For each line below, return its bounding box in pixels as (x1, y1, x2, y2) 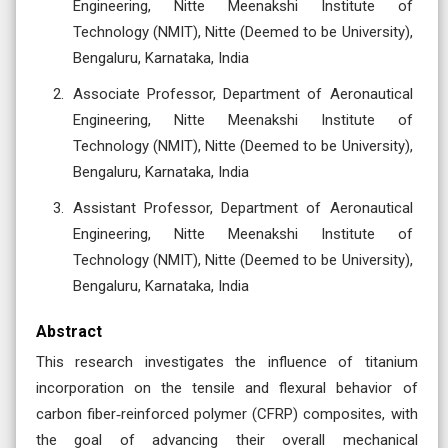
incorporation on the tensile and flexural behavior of (36, 378, 418, 397)
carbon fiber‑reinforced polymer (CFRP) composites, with (36, 404, 418, 423)
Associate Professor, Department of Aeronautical (73, 84, 413, 103)
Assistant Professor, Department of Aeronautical (73, 198, 413, 217)
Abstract (36, 321, 102, 341)
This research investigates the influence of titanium (36, 352, 418, 371)
